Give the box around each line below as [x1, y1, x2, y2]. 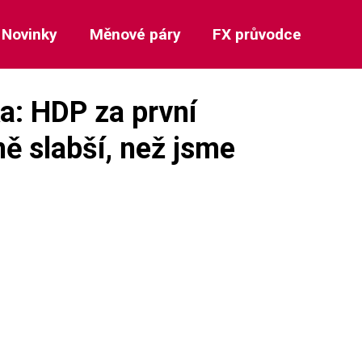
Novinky [2, 25, 58, 44]
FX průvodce [212, 25, 301, 44]
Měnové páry [89, 25, 181, 44]
